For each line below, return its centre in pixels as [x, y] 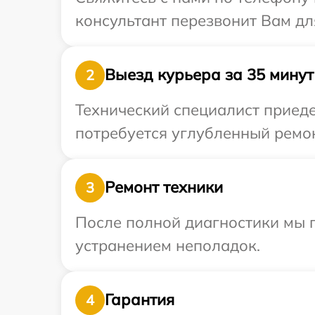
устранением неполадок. [168, 245]
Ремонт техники [164, 187]
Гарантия [140, 300]
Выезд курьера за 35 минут [209, 75]
